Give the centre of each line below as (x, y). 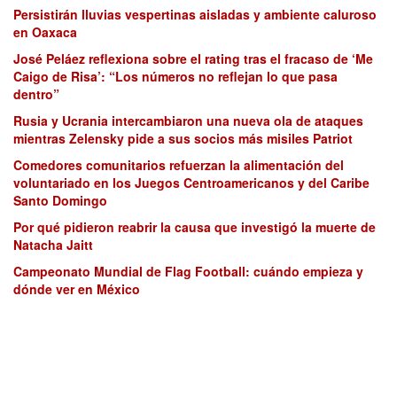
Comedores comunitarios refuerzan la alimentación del (179, 165)
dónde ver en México (77, 289)
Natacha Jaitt (53, 245)
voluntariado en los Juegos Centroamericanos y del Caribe (191, 183)
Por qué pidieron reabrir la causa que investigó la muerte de (195, 227)
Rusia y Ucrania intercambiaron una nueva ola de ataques (188, 121)
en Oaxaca (45, 32)
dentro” (36, 94)
